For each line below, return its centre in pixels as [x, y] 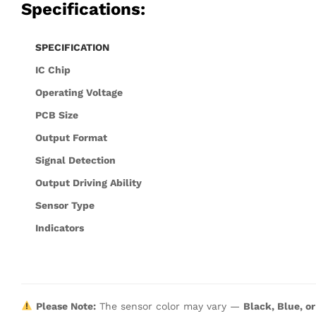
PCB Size [57, 115]
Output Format [71, 137]
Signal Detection [75, 160]
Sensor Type [65, 205]
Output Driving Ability [89, 182]
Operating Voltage [79, 92]
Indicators [60, 227]
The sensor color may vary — [169, 306]
